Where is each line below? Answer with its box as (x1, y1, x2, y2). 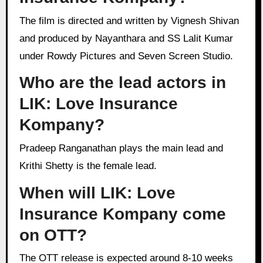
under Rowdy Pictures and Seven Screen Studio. (19, 50, 233, 62)
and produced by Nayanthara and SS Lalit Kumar (19, 32, 233, 44)
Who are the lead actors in (19, 73, 226, 92)
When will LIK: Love (19, 183, 176, 202)
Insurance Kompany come (19, 204, 226, 223)
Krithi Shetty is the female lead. (19, 160, 157, 171)
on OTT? (19, 225, 87, 244)
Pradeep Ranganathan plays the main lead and (19, 142, 26, 154)
